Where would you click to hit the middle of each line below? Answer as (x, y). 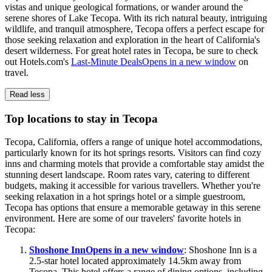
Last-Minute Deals (107, 62)
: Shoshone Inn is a (220, 250)
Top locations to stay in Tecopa (81, 118)
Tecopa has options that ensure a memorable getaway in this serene (133, 208)
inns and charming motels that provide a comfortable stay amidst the (134, 164)
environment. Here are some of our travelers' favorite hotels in (123, 219)
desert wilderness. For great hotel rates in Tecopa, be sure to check (131, 51)
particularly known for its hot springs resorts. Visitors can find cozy (133, 153)
